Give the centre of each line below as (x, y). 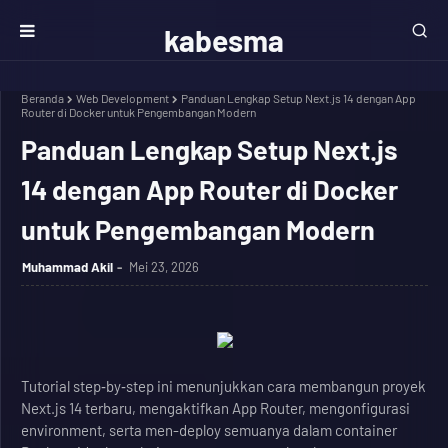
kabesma (224, 40)
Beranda (42, 98)
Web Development (122, 98)
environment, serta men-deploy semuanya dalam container (209, 430)
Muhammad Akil (67, 267)
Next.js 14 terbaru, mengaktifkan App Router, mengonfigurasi (215, 408)
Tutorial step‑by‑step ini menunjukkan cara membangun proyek (223, 386)
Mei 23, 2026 (164, 267)
